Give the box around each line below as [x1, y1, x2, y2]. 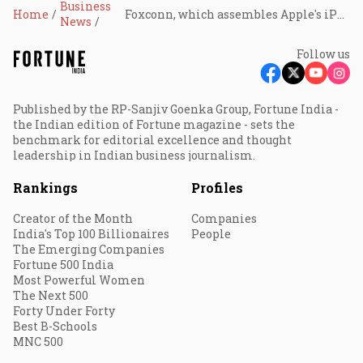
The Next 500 [13, 288, 88, 303]
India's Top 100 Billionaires [13, 226, 169, 241]
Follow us [297, 46, 350, 62]
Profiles [191, 179, 243, 196]
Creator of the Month [13, 211, 133, 226]
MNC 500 [13, 334, 63, 349]
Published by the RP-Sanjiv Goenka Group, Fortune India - [13, 101, 339, 117]
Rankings [13, 179, 78, 196]
